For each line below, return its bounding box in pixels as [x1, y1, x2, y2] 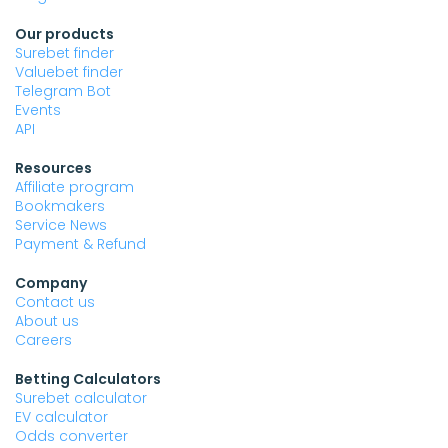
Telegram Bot [15, 81, 111, 102]
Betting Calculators [15, 369, 161, 390]
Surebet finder [15, 43, 114, 64]
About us [15, 311, 79, 332]
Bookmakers [15, 196, 105, 217]
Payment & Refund [15, 234, 146, 255]
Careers [15, 330, 72, 351]
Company [15, 273, 87, 294]
